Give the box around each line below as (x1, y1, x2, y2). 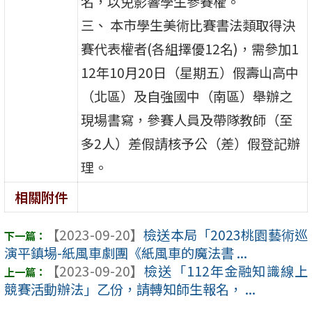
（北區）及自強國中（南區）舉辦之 (81, 86, 293, 106)
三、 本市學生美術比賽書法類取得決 (81, 15, 296, 35)
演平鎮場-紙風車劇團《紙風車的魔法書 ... (4, 243, 247, 263)
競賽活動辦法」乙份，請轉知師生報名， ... (4, 279, 256, 299)
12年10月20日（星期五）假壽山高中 (81, 62, 299, 82)
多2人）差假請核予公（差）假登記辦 (81, 133, 301, 153)
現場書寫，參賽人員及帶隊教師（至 (81, 109, 293, 130)
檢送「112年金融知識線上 (143, 261, 308, 281)
